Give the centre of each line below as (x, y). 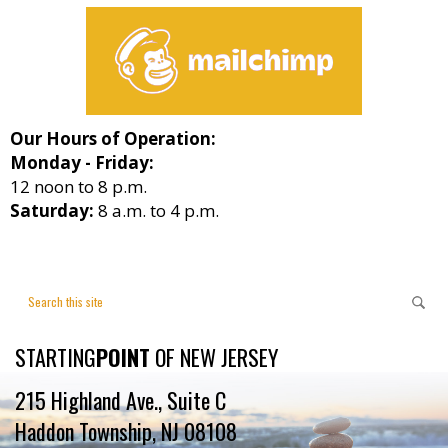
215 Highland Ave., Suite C (120, 400)
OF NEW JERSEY (214, 357)
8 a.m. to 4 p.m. (156, 211)
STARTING (55, 357)
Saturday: (52, 211)
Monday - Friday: (82, 163)
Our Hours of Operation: (113, 139)
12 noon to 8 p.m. (78, 187)
